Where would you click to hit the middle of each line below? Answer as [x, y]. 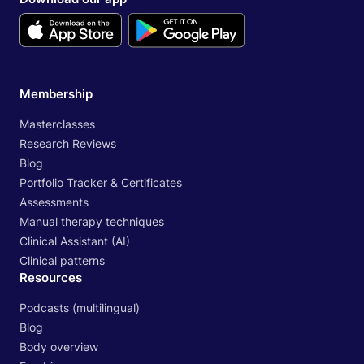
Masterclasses [57, 123]
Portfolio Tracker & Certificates [101, 182]
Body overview [59, 346]
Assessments [54, 201]
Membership [56, 93]
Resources [51, 277]
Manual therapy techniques [92, 221]
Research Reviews [68, 143]
